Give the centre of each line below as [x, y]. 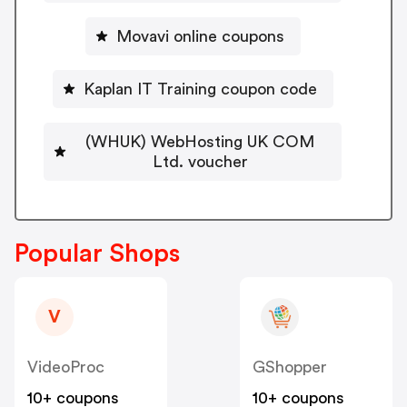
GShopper [290, 367]
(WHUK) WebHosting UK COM [200, 141]
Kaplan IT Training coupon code [200, 89]
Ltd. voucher [200, 161]
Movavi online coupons [200, 36]
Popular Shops [97, 254]
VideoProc [66, 367]
